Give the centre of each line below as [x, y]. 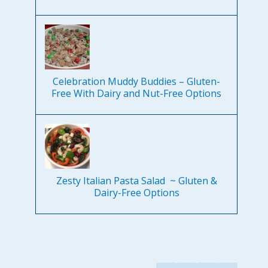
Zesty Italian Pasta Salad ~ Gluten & [136, 181]
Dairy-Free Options [136, 193]
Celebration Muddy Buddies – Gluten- [137, 82]
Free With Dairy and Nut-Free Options [137, 94]
